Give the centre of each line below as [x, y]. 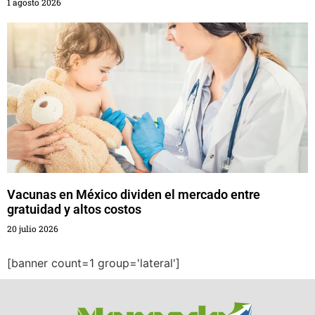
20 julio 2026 [33, 229]
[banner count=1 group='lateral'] [94, 263]
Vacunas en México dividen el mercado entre [134, 194]
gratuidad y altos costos [74, 209]
